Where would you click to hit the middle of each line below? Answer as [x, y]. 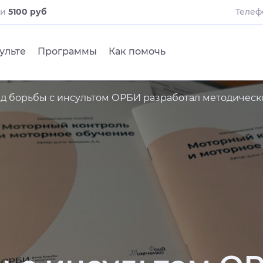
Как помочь [137, 51]
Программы [67, 51]
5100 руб [27, 12]
